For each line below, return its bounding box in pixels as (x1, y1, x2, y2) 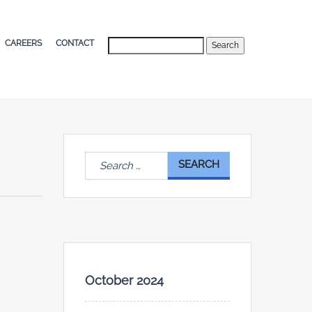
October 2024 (85, 273, 164, 288)
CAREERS (5, 38, 42, 49)
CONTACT (56, 38, 94, 49)
